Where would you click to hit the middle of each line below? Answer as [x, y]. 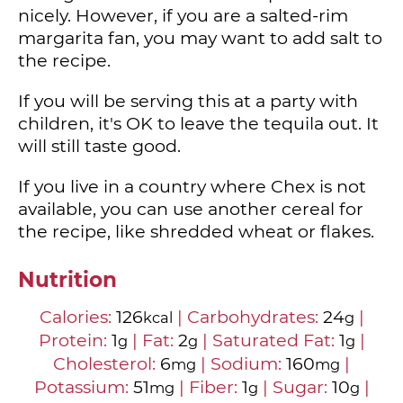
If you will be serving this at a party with [188, 100]
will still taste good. [99, 145]
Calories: [77, 317]
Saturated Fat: [275, 340]
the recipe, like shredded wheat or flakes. [196, 231]
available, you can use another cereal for [191, 208]
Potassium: [83, 387]
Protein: [75, 340]
